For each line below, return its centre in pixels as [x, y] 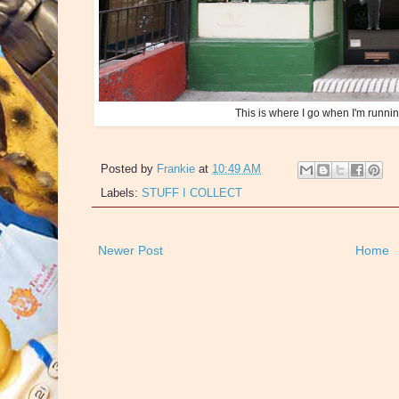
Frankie [176, 169]
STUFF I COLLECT [192, 193]
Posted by [129, 169]
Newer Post [130, 250]
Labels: [121, 193]
